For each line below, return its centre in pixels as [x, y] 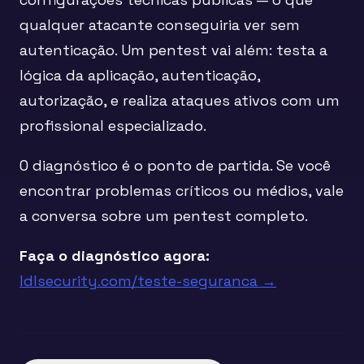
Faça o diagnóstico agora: [115, 256]
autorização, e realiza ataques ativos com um [180, 100]
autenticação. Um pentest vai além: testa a [173, 50]
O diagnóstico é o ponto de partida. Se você [175, 165]
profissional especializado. [113, 126]
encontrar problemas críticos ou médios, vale [182, 191]
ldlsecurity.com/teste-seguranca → [148, 281]
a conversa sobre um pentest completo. [164, 216]
